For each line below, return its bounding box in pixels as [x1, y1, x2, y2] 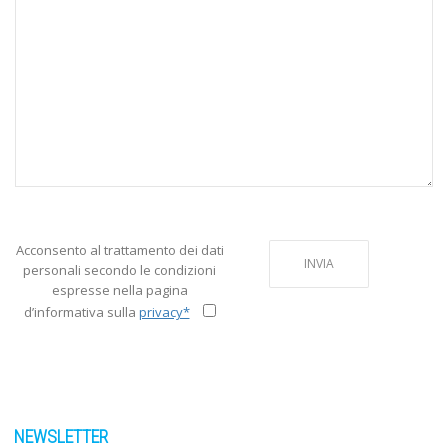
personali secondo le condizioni [23, 261, 216, 280]
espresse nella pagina [51, 281, 188, 300]
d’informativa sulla [23, 303, 139, 322]
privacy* [138, 303, 190, 322]
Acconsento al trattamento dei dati [15, 241, 224, 260]
